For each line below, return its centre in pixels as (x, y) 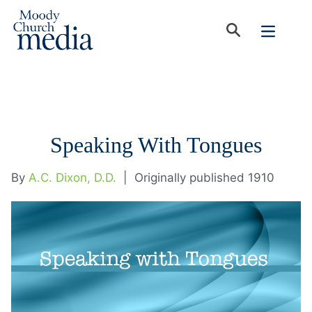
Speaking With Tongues (156, 145)
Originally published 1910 (204, 178)
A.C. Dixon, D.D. (72, 178)
